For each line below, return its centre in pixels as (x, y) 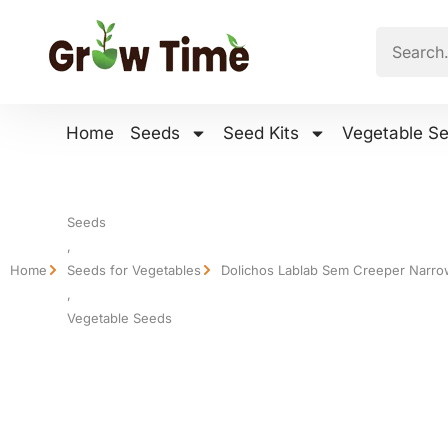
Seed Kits (261, 133)
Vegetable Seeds (119, 318)
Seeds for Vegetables (134, 270)
